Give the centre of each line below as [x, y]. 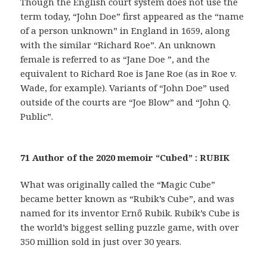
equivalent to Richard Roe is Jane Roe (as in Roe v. [129, 73]
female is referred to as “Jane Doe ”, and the [115, 59]
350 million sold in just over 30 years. [101, 241]
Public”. [37, 116]
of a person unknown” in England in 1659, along [125, 30]
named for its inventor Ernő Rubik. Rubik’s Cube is [130, 212]
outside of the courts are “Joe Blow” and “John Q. [126, 102]
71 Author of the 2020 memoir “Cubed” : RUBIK [125, 157]
